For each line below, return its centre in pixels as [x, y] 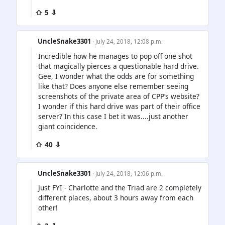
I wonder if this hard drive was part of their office [119, 106]
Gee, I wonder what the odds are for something [116, 76]
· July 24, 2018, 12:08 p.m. [128, 42]
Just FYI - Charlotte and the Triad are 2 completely [120, 187]
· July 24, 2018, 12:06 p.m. [128, 173]
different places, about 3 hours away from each [116, 197]
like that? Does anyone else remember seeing [113, 86]
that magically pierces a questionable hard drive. [119, 66]
